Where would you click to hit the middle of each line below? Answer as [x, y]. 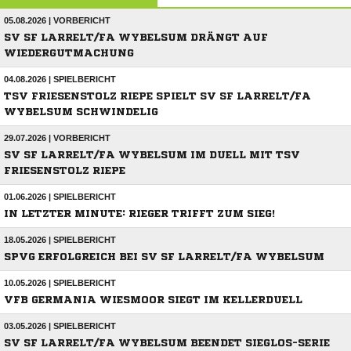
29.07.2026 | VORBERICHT [57, 138]
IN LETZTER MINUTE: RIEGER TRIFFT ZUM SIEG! [139, 214]
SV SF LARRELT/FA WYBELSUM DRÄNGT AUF [136, 38]
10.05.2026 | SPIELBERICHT [60, 283]
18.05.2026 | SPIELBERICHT [60, 240]
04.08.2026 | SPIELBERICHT [60, 80]
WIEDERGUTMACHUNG [69, 53]
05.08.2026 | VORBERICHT [57, 21]
